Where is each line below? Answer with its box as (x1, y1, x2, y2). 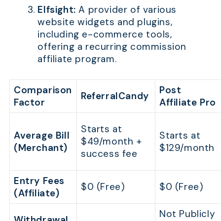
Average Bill (14, 129, 70, 142)
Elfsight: (37, 3, 76, 16)
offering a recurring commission (37, 40, 186, 53)
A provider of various (75, 3, 177, 16)
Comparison (14, 83, 73, 96)
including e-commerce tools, (37, 28, 172, 41)
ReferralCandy (81, 89, 149, 102)
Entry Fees (14, 174, 65, 187)
